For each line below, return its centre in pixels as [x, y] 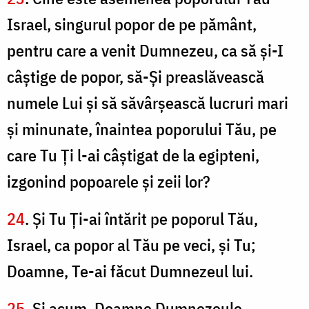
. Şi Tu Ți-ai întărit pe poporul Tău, [141, 219]
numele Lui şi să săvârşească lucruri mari [148, 103]
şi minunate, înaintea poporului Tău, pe [142, 129]
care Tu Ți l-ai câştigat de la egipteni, [133, 156]
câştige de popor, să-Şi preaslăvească [136, 77]
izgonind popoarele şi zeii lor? [109, 182]
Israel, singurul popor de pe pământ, [132, 24]
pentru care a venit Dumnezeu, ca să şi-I [145, 51]
